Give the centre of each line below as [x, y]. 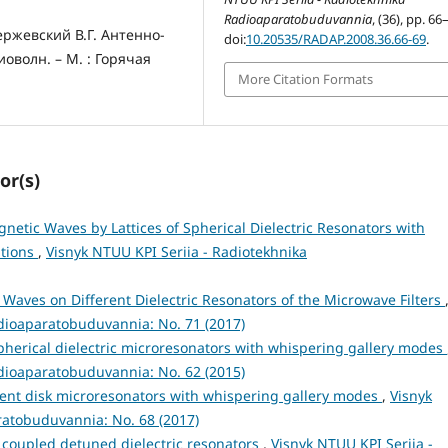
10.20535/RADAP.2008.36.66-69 [336, 39]
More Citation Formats [306, 79]
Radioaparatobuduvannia [298, 19]
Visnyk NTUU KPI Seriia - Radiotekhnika [176, 251]
